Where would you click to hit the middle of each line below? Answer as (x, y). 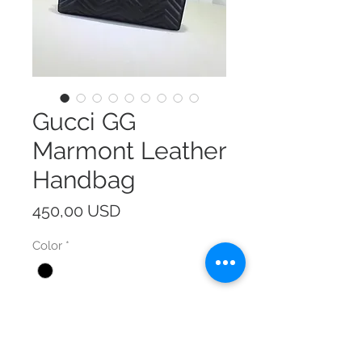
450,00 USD (76, 211)
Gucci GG (84, 122)
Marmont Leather (129, 151)
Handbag (84, 180)
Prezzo (145, 210)
